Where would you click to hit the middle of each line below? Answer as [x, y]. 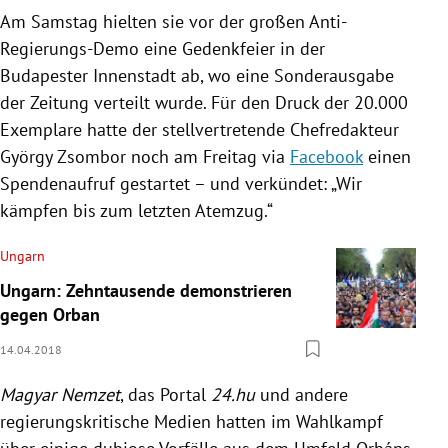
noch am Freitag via [208, 156]
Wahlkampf [339, 421]
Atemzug [229, 210]
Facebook [326, 156]
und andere [301, 394]
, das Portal [165, 394]
